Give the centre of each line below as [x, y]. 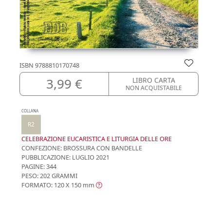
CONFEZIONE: [42, 148]
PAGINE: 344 [39, 166]
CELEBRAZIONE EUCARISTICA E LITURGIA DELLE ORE [97, 138]
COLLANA [30, 111]
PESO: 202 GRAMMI [49, 175]
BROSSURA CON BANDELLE [102, 148]
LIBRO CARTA [154, 80]
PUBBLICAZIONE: [46, 157]
